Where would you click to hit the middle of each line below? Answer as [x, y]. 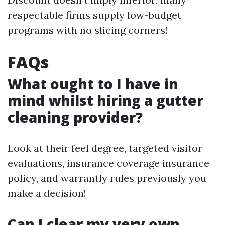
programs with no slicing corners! [88, 30]
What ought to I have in [93, 84]
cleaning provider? [75, 117]
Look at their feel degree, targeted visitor [105, 148]
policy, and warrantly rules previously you [107, 178]
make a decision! [47, 193]
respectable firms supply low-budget [94, 15]
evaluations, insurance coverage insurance [108, 163]
